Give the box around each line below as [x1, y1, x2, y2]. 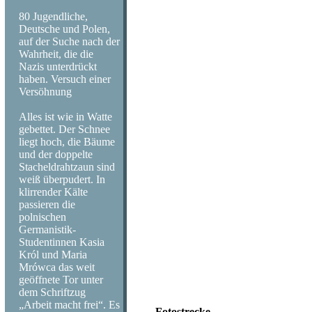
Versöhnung [19, 86, 72, 97]
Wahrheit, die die [19, 48, 93, 60]
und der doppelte [19, 148, 93, 160]
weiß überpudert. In [19, 173, 105, 185]
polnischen [19, 211, 66, 223]
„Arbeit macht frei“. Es [19, 299, 120, 311]
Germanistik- [19, 224, 76, 235]
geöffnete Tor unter [19, 274, 103, 286]
